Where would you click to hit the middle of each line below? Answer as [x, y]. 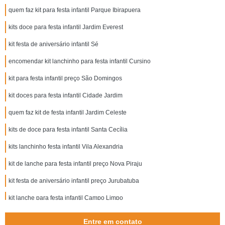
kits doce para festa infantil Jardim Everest [66, 27]
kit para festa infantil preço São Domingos [65, 78]
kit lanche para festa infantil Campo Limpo [66, 198]
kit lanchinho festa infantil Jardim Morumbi [66, 215]
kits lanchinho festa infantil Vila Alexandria [66, 147]
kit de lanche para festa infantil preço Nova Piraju [75, 164]
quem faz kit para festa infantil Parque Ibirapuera [75, 10]
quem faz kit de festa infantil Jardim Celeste [68, 113]
